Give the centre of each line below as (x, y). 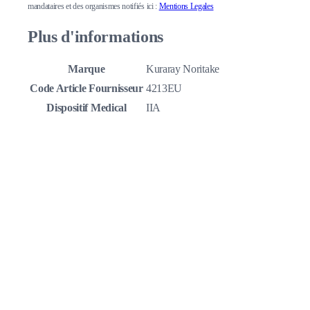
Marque (86, 69)
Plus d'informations (95, 36)
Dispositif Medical (86, 107)
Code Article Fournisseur (86, 88)
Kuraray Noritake (183, 69)
